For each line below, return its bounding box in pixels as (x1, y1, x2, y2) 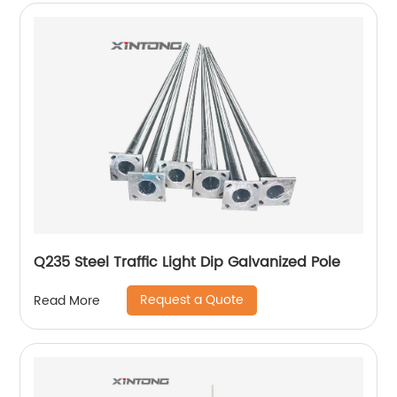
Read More (34, 290, 101, 311)
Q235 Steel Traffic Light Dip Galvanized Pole (34, 251, 341, 274)
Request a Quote (140, 290, 245, 310)
